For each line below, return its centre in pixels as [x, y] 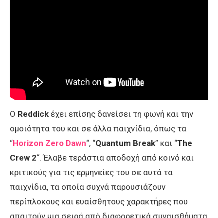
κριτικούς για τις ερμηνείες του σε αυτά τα [91, 173]
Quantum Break [125, 143]
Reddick [33, 114]
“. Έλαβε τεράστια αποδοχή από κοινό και [115, 158]
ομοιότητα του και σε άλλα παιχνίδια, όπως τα [98, 129]
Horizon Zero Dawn [49, 143]
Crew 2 [23, 158]
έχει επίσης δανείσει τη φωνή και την [121, 114]
